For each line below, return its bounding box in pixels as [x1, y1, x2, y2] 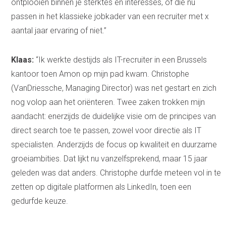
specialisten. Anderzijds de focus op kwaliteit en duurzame [11, 140, 217, 150]
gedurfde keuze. [11, 196, 69, 206]
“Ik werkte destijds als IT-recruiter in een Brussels [34, 55, 207, 65]
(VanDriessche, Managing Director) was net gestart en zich [11, 83, 217, 93]
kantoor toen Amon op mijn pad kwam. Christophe [11, 69, 190, 79]
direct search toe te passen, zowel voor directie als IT [11, 126, 202, 136]
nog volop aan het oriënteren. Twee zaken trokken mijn [11, 97, 205, 107]
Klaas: [11, 55, 34, 65]
